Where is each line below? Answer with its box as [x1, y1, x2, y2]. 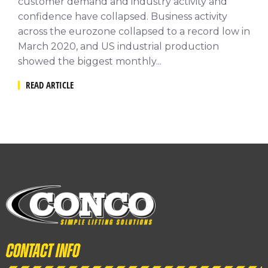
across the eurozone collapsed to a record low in [18, 26, 250, 37]
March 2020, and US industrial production [18, 41, 219, 52]
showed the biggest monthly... [18, 56, 162, 67]
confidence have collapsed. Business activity [18, 11, 227, 22]
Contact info [6, 241, 80, 261]
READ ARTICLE [26, 79, 74, 91]
